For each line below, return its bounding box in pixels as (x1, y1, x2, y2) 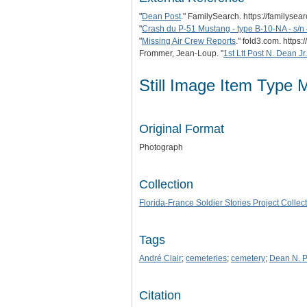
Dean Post (142, 12, 181, 21)
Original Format (139, 121, 224, 136)
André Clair (139, 253, 182, 263)
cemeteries (186, 253, 227, 263)
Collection (139, 177, 193, 191)
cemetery (231, 253, 265, 263)
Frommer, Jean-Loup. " (139, 49, 223, 58)
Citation (139, 288, 181, 302)
